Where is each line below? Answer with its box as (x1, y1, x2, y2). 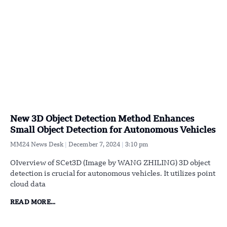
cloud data (10, 180, 46, 188)
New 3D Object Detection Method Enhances (10, 115, 194, 124)
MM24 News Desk (10, 141, 65, 148)
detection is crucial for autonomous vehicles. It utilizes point (10, 170, 215, 177)
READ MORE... (10, 199, 56, 206)
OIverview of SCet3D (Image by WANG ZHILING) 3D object (10, 159, 210, 167)
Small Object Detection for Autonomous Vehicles (10, 126, 215, 135)
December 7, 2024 (68, 141, 122, 148)
